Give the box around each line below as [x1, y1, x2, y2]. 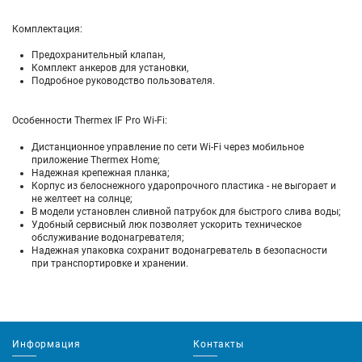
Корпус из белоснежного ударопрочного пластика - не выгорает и [32, 179, 336, 192]
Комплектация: [12, 23, 82, 35]
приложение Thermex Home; [32, 154, 160, 166]
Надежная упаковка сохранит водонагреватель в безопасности [32, 244, 327, 256]
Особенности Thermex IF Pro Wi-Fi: [12, 115, 167, 127]
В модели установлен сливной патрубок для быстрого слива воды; [32, 205, 341, 217]
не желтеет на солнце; [32, 192, 133, 204]
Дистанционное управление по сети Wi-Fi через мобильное [32, 141, 304, 153]
